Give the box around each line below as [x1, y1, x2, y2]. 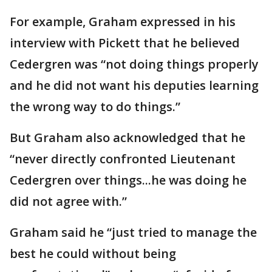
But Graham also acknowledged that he [10, 129, 245, 146]
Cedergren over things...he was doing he [10, 171, 246, 188]
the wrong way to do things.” [10, 98, 183, 115]
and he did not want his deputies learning [10, 76, 259, 93]
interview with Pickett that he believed [10, 34, 240, 51]
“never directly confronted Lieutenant [10, 150, 236, 167]
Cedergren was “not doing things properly [10, 55, 259, 72]
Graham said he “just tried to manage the [10, 223, 257, 240]
